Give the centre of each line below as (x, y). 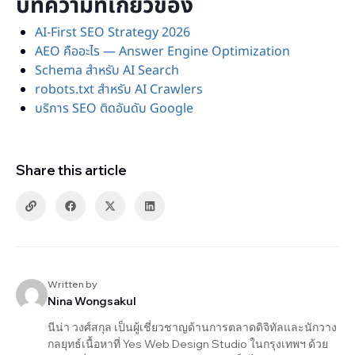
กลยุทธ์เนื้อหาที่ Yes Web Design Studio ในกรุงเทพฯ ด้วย (188, 344)
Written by (73, 284)
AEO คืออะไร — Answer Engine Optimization (162, 52)
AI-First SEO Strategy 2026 (113, 32)
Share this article (71, 170)
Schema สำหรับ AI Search (107, 71)
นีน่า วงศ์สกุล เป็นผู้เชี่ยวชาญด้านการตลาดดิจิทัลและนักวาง (192, 327)
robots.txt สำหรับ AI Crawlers (119, 90)
